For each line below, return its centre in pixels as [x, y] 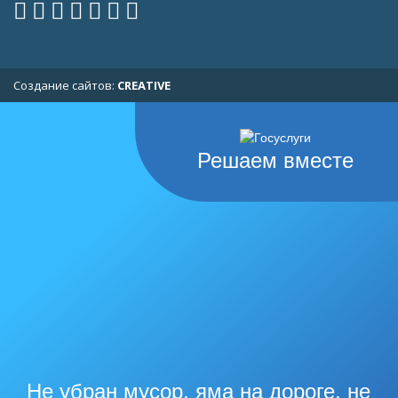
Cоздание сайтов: [65, 86]
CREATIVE [144, 86]
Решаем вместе [275, 161]
